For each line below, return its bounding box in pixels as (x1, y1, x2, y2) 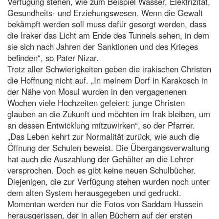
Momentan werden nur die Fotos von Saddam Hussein (7, 197, 203, 210)
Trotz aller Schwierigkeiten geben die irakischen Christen (7, 63, 211, 75)
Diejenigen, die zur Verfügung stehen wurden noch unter (7, 175, 210, 187)
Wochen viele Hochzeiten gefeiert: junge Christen (7, 96, 185, 109)
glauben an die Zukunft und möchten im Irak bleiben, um (7, 108, 210, 120)
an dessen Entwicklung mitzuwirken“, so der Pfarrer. (7, 119, 195, 131)
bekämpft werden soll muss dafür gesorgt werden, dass (7, 18, 206, 30)
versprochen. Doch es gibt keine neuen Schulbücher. (7, 164, 196, 176)
